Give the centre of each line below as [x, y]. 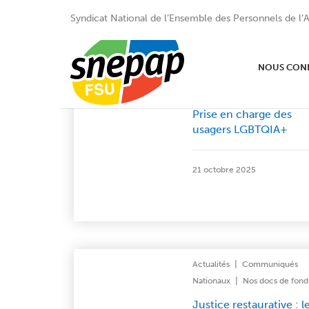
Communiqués [270, 264]
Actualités [211, 264]
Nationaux [211, 281]
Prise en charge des [242, 114]
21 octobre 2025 [224, 170]
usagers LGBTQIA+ [240, 129]
